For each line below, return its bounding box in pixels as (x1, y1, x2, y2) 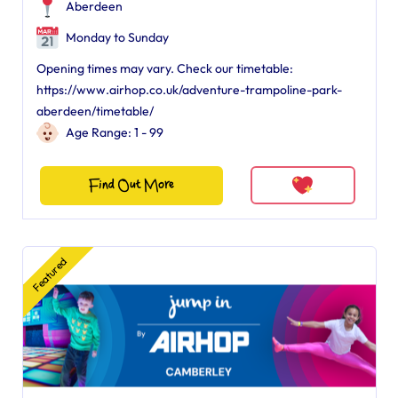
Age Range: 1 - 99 (65, 124, 163, 140)
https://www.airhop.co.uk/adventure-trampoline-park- (36, 82, 342, 98)
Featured (28, 254, 69, 294)
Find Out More (88, 178, 174, 193)
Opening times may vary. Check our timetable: (36, 60, 293, 76)
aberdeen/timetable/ (36, 103, 154, 119)
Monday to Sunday (62, 29, 169, 45)
